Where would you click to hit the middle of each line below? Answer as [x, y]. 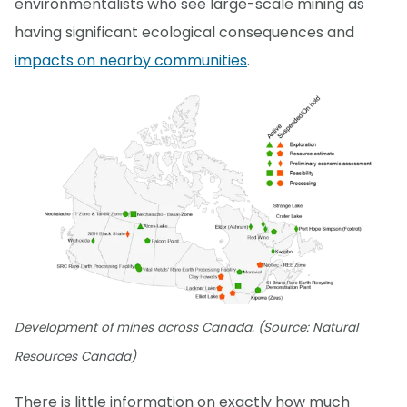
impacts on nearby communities [131, 60]
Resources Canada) [75, 357]
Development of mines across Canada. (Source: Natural [186, 328]
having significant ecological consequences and [184, 32]
